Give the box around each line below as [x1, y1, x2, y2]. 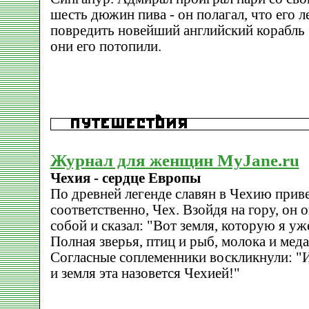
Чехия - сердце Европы [50, 170, 201, 186]
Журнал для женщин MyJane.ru [50, 150, 299, 170]
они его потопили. [50, 39, 161, 54]
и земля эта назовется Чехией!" [50, 266, 240, 281]
